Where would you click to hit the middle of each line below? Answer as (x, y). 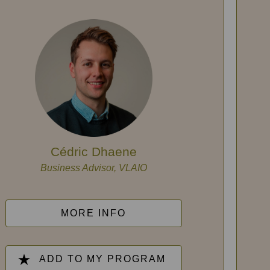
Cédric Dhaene (93, 152)
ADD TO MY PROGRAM (103, 259)
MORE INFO (94, 213)
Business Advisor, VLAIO (93, 168)
